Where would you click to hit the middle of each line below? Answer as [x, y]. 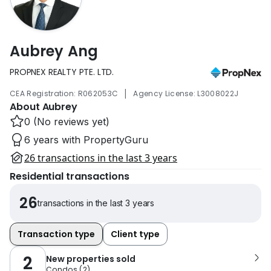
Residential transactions [70, 176]
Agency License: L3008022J [186, 93]
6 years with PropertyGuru [86, 139]
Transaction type [56, 234]
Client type [135, 234]
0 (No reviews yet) [67, 121]
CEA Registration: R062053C [64, 93]
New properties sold [91, 259]
